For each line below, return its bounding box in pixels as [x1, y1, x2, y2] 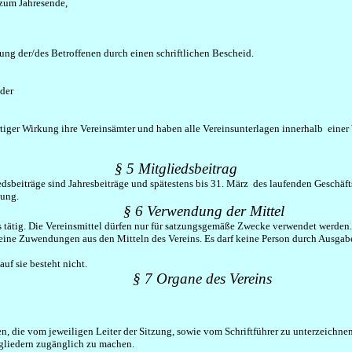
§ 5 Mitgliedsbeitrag [115, 160, 237, 177]
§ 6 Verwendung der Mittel [123, 203, 284, 219]
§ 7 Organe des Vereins [132, 270, 272, 287]
